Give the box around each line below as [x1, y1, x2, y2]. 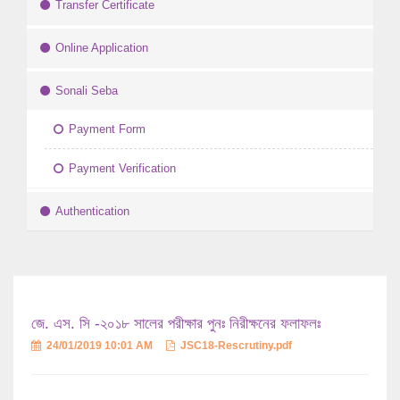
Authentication [55, 204, 129, 219]
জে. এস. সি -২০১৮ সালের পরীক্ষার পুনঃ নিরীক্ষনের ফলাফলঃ [31, 315, 321, 333]
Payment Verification [69, 162, 176, 176]
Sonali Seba [55, 84, 118, 98]
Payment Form [69, 122, 146, 137]
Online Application [55, 41, 148, 55]
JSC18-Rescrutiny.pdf [178, 339, 292, 353]
